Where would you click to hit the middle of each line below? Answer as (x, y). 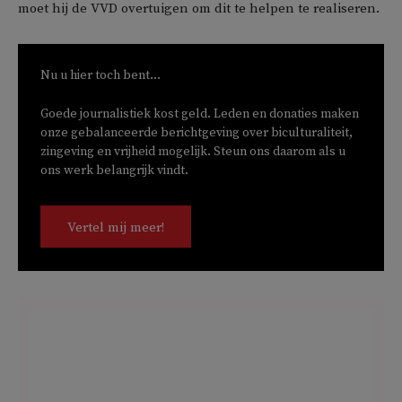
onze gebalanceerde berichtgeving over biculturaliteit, (197, 132)
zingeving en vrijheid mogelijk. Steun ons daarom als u (193, 151)
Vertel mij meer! (116, 227)
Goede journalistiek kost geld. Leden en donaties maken (200, 114)
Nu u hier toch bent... (100, 75)
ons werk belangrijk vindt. (114, 170)
